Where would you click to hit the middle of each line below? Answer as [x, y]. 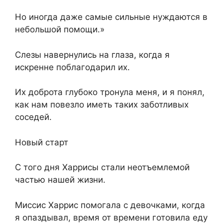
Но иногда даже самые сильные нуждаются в [111, 17]
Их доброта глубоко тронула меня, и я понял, [110, 92]
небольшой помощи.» [60, 30]
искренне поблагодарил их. [72, 67]
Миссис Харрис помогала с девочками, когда [110, 205]
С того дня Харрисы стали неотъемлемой [102, 167]
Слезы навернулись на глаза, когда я [92, 55]
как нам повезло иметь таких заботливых [102, 105]
